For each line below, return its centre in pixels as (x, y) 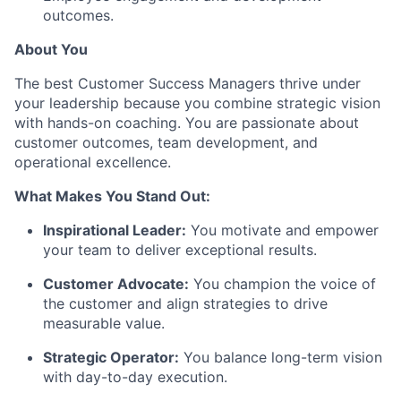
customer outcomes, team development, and (166, 143)
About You (51, 50)
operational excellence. (93, 162)
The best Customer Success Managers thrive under (188, 84)
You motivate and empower (282, 230)
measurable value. (104, 324)
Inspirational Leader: (115, 230)
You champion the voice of (282, 284)
